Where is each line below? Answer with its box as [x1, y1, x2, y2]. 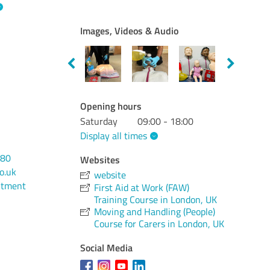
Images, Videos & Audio [80, 24, 179, 37]
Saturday [80, 115, 118, 128]
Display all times [80, 128, 148, 142]
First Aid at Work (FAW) [94, 180, 190, 194]
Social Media [80, 240, 133, 254]
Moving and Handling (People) [94, 204, 216, 218]
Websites [80, 152, 121, 166]
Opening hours [80, 99, 142, 113]
